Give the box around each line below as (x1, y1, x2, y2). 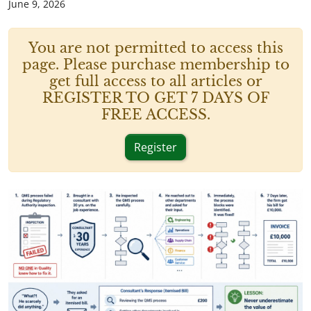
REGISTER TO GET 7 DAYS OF (42, 90, 269, 106)
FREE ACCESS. (101, 106, 210, 123)
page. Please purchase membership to (22, 56, 289, 73)
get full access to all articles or (49, 73, 262, 90)
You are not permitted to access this (28, 40, 283, 56)
